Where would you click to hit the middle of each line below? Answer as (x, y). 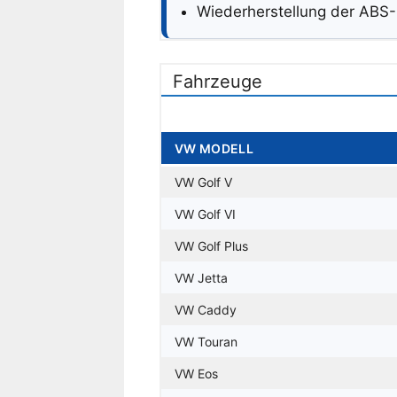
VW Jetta (201, 277)
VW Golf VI (205, 214)
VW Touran (206, 341)
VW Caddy (205, 309)
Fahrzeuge (217, 81)
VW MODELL (214, 148)
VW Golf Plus (211, 245)
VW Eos (196, 373)
